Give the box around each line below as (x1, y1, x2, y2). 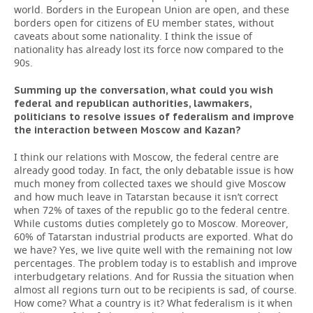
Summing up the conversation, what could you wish (14, 84, 273, 96)
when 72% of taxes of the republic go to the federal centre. (14, 203, 290, 217)
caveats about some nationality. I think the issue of (14, 29, 252, 43)
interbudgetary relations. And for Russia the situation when (14, 270, 294, 283)
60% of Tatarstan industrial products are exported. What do (14, 230, 293, 243)
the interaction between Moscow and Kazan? (14, 124, 241, 136)
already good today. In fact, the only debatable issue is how (14, 163, 293, 177)
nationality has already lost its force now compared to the (14, 43, 284, 56)
